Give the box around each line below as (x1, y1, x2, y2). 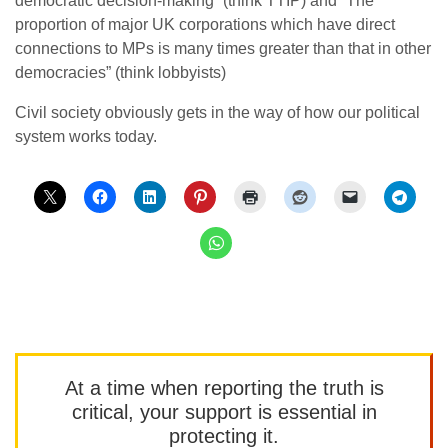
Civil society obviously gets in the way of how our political (15, 104, 420, 121)
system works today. (15, 128, 157, 145)
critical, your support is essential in (71, 401, 377, 423)
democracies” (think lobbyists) (15, 64, 226, 81)
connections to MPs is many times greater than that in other (15, 40, 431, 57)
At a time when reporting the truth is (64, 377, 384, 399)
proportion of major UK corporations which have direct (15, 16, 395, 33)
